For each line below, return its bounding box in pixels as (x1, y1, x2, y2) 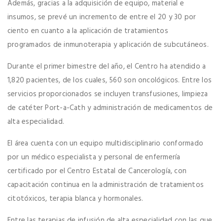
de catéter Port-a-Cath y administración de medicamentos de (7, 102, 213, 114)
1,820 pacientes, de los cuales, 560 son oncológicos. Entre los (7, 74, 212, 87)
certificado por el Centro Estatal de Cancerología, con (7, 165, 187, 178)
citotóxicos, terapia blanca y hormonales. (7, 193, 144, 205)
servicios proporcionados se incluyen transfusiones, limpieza (7, 88, 208, 101)
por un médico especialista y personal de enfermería (7, 151, 181, 164)
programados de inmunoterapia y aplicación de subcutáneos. (7, 39, 209, 51)
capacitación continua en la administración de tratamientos (7, 179, 204, 191)
